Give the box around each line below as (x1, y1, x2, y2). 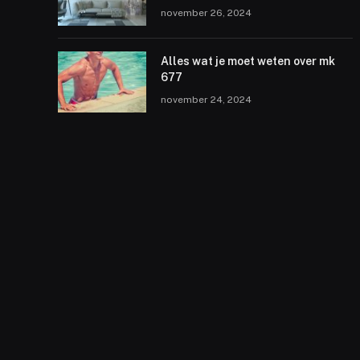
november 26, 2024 (161, 7, 252, 18)
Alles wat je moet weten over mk (161, 55, 335, 67)
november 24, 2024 (161, 94, 252, 105)
